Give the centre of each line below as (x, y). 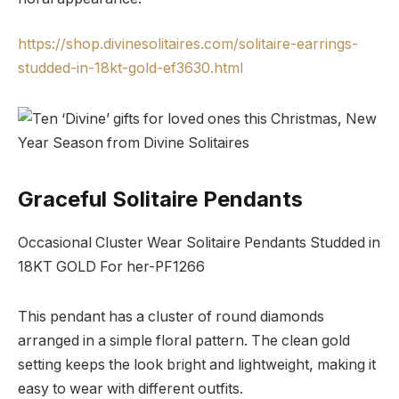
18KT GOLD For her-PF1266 (111, 267)
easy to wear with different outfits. (130, 388)
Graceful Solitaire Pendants (160, 199)
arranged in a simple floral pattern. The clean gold (184, 340)
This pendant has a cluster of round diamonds (171, 316)
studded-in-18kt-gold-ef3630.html (130, 69)
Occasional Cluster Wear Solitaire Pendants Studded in (199, 243)
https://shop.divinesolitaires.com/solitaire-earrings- (188, 45)
